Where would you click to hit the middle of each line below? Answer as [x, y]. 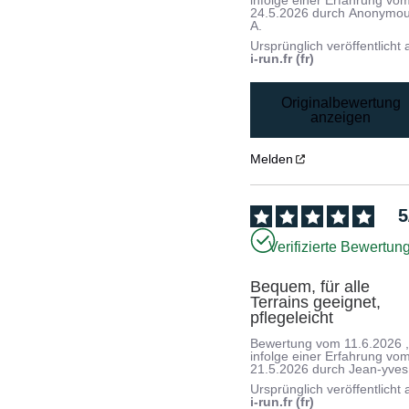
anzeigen [341, 117]
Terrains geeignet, [316, 302]
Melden [272, 159]
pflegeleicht [292, 317]
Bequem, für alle [310, 286]
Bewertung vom [298, 343]
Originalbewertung [341, 102]
